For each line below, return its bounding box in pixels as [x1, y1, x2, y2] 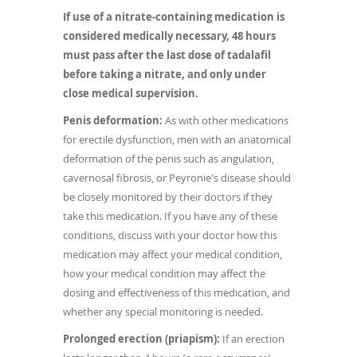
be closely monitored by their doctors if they [63, 190, 273, 205]
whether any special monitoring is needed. [63, 304, 263, 320]
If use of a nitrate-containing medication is [63, 10, 284, 25]
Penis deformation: [63, 113, 165, 128]
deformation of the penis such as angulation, [63, 151, 274, 167]
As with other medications [165, 113, 288, 128]
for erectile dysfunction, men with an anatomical [63, 132, 291, 147]
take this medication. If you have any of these [63, 209, 277, 224]
